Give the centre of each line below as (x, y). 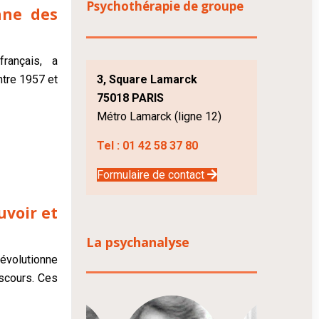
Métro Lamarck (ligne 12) (159, 116)
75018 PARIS (131, 98)
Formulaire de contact (152, 175)
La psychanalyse (138, 242)
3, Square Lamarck (147, 79)
